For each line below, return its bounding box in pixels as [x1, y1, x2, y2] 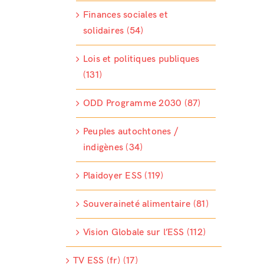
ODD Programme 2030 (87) [82, 98, 201, 110]
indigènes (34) [82, 142, 143, 154]
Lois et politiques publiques [82, 54, 200, 65]
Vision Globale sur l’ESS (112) [82, 227, 206, 239]
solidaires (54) [82, 25, 144, 37]
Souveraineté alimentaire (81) [82, 199, 209, 210]
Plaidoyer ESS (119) [82, 170, 164, 182]
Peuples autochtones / [82, 126, 178, 138]
